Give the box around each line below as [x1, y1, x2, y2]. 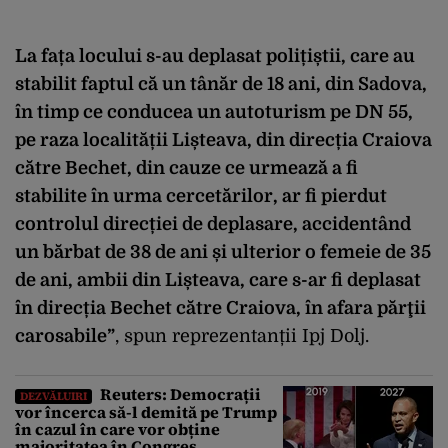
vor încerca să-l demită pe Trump [15, 401, 277, 424]
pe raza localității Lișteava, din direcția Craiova [15, 130, 432, 151]
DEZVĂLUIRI [20, 388, 87, 405]
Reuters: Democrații [97, 383, 261, 406]
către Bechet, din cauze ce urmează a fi [15, 158, 358, 179]
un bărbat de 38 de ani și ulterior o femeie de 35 [15, 242, 431, 263]
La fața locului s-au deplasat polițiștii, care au [15, 46, 415, 67]
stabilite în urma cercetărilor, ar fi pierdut [15, 186, 387, 207]
